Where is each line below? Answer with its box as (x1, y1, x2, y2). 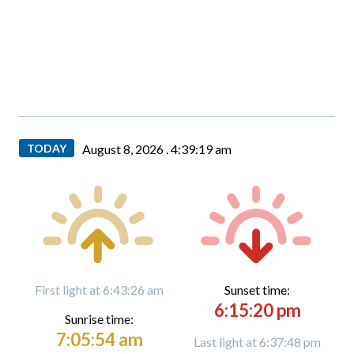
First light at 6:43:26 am (35, 282, 164, 297)
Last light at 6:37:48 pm (194, 334, 321, 349)
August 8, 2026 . (82, 141, 171, 156)
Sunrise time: (65, 311, 134, 326)
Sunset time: (224, 282, 290, 297)
